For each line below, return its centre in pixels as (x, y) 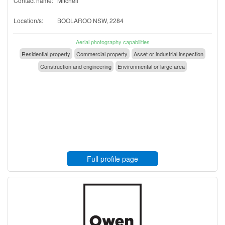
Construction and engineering (76, 66)
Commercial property (102, 53)
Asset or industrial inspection (168, 53)
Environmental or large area (151, 66)
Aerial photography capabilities (113, 41)
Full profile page (113, 158)
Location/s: (28, 20)
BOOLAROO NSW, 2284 (90, 20)
